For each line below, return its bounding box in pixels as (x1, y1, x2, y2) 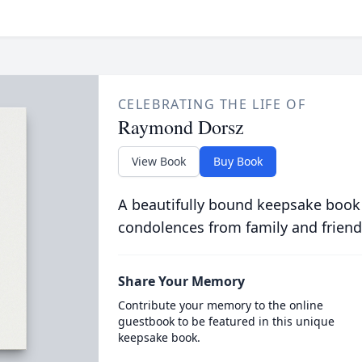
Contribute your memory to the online (117, 297, 323, 313)
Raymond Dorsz (117, 114, 244, 140)
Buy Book (213, 154, 263, 169)
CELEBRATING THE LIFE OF (117, 95, 306, 113)
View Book (131, 154, 186, 169)
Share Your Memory (117, 272, 245, 290)
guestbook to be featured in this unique (117, 314, 335, 329)
